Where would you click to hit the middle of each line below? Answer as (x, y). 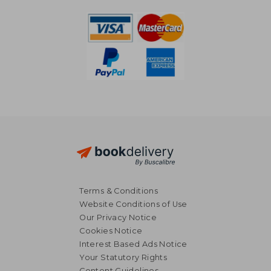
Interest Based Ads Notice (133, 244)
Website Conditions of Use (133, 204)
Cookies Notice (111, 230)
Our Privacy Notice (118, 217)
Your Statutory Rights (123, 257)
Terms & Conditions (119, 191)
